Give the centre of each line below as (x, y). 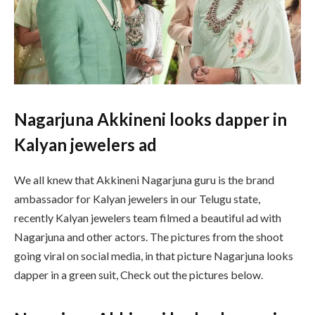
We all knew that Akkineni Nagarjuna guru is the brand (144, 179)
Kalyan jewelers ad (85, 144)
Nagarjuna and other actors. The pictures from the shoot (149, 236)
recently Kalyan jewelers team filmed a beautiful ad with (148, 217)
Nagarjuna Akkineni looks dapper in (150, 119)
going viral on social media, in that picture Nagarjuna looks (154, 255)
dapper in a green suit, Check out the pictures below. (139, 274)
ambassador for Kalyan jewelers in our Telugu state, (137, 198)
